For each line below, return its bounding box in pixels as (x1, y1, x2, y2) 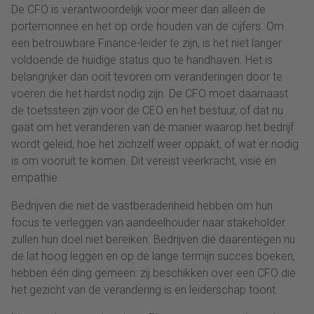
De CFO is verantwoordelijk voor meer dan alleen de (11, 2, 266, 16)
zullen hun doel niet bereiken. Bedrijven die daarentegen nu (11, 232, 295, 246)
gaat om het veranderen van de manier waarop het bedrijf (11, 120, 294, 134)
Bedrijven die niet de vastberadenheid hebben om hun (11, 198, 273, 212)
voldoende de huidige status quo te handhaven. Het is (11, 53, 273, 67)
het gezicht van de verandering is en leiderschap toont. (11, 282, 281, 296)
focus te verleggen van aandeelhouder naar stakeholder (11, 215, 285, 229)
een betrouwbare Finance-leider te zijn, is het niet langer (11, 36, 282, 50)
